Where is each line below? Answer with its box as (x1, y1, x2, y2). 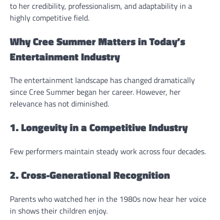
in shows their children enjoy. (10, 204, 108, 217)
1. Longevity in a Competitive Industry (10, 119, 188, 136)
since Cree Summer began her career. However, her (10, 86, 181, 98)
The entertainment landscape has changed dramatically (10, 74, 195, 86)
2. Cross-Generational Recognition (10, 166, 170, 183)
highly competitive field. (10, 11, 89, 24)
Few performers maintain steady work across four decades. (10, 145, 206, 158)
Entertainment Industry (10, 48, 120, 64)
